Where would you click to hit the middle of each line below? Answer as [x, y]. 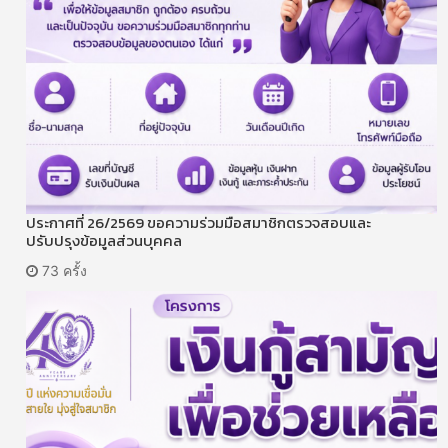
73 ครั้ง [62, 270]
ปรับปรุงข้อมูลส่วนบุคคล [104, 240]
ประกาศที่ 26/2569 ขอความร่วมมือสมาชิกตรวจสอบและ [198, 222]
